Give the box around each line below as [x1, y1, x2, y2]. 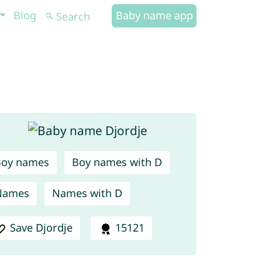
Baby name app [115, 8, 193, 22]
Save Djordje [10, 220, 73, 235]
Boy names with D [71, 155, 162, 170]
